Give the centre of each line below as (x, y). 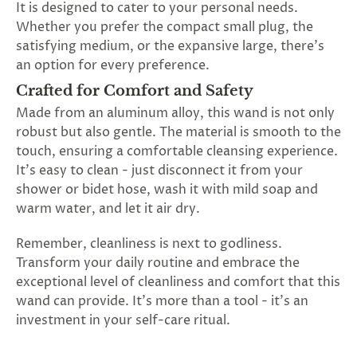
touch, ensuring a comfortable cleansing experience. (177, 151)
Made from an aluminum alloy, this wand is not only (175, 113)
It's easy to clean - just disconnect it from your (159, 171)
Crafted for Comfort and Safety (135, 91)
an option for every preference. (113, 65)
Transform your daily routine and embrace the (158, 263)
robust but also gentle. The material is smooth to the (178, 132)
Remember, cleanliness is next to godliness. (149, 244)
